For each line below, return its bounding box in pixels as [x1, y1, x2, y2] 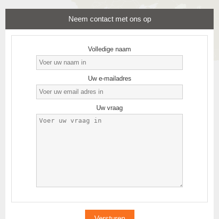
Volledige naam [88, 45, 131, 53]
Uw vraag [96, 104, 123, 111]
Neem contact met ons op [68, 14, 151, 23]
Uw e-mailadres [88, 74, 131, 82]
